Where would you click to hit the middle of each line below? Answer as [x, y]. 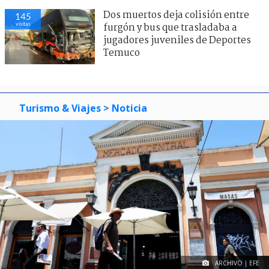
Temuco [122, 53]
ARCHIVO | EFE [237, 263]
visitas [23, 24]
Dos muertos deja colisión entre [176, 16]
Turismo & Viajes [60, 108]
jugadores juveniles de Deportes [177, 41]
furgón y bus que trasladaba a [170, 28]
